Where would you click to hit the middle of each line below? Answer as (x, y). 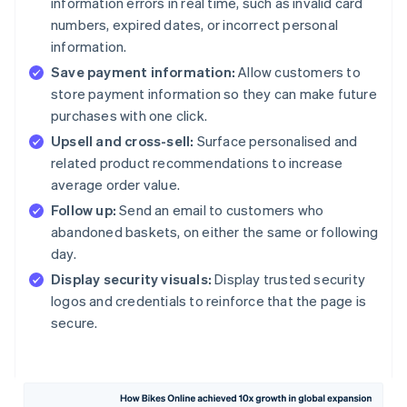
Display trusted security (288, 279)
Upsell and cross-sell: (123, 141)
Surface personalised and (276, 141)
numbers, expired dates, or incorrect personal (194, 25)
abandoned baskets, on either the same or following (215, 232)
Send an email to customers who (220, 210)
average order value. (115, 185)
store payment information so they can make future (214, 94)
